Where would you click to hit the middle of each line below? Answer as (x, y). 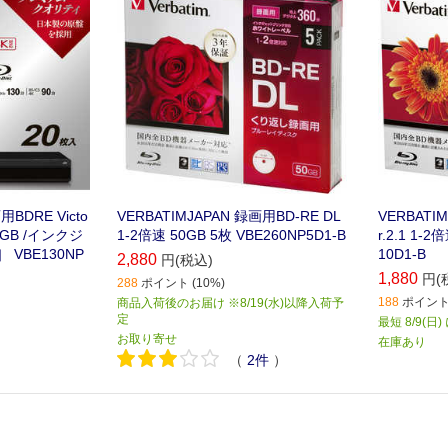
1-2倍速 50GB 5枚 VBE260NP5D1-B (231, 235)
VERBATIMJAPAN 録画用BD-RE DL (228, 216)
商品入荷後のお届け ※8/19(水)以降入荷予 (230, 303)
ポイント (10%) (182, 283)
